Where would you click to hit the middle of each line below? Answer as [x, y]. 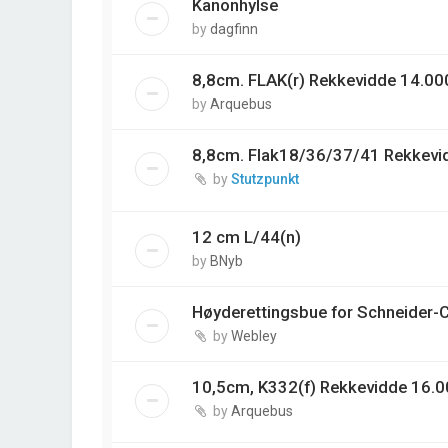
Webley [254, 335]
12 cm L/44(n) [246, 236]
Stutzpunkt [265, 179]
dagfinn [234, 29]
